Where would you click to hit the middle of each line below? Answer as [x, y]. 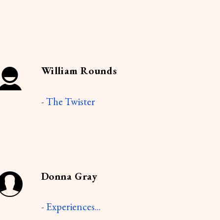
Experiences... [73, 207]
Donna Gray [69, 176]
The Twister [70, 101]
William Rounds [79, 71]
